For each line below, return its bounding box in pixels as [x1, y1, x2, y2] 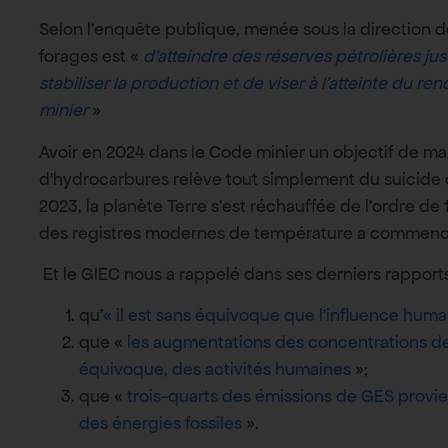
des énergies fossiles [79, 412, 242, 435]
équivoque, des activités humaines [79, 358, 355, 381]
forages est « [39, 45, 143, 68]
